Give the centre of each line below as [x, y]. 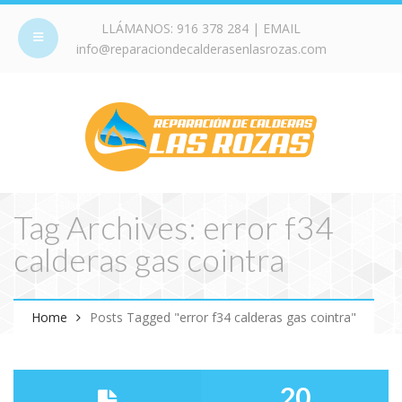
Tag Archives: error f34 [174, 227]
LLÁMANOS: [139, 28]
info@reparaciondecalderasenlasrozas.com [201, 49]
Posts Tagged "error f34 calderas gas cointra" [223, 317]
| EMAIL [275, 28]
